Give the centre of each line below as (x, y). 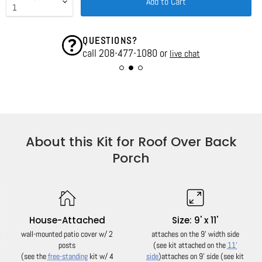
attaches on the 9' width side (195, 234)
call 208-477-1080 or (126, 53)
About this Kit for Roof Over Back (131, 142)
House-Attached (67, 220)
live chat (185, 53)
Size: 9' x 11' (195, 220)
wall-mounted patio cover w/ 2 (67, 234)
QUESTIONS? (110, 40)
